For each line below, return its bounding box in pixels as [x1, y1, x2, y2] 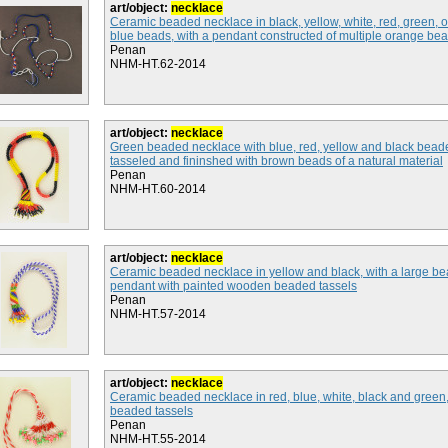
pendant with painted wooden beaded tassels [110, 279, 357, 293]
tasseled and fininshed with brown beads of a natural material [110, 154, 443, 168]
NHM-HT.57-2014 [110, 307, 206, 321]
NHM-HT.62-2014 [110, 57, 206, 71]
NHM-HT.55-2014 [110, 432, 206, 446]
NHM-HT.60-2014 [110, 182, 206, 196]
